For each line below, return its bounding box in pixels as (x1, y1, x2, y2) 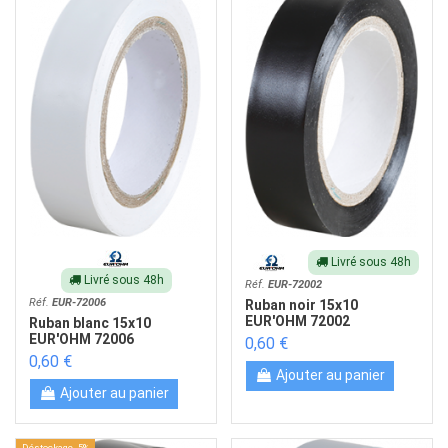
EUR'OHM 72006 (29, 330, 135, 347)
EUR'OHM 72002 (245, 312, 351, 329)
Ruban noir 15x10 (245, 296, 359, 313)
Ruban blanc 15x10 (29, 314, 152, 331)
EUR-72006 (52, 296, 107, 310)
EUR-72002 (268, 278, 323, 292)
